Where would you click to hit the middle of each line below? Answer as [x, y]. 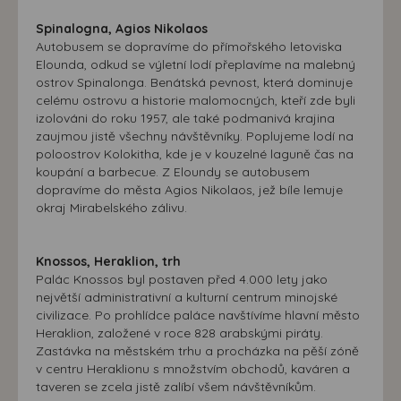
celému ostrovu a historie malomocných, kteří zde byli [196, 100]
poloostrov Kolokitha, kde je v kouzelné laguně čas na [195, 154]
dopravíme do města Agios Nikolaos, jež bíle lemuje [189, 189]
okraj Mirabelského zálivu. [111, 207]
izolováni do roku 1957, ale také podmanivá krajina [185, 118]
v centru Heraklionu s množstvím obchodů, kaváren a [193, 368]
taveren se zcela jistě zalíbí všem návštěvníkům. [176, 386]
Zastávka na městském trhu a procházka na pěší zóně [197, 350]
